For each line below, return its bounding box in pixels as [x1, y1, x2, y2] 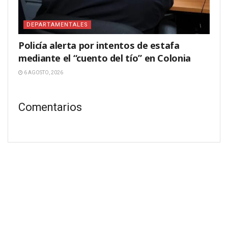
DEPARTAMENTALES [26, 21, 88, 28]
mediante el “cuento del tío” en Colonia [18, 52, 191, 65]
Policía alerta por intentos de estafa [18, 39, 180, 52]
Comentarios [18, 100, 82, 113]
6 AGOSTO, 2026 [23, 70, 63, 76]
